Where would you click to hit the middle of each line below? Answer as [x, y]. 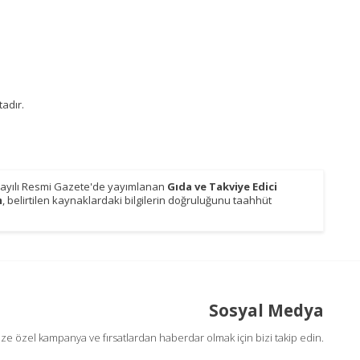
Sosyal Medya [266, 310]
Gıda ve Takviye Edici [222, 186]
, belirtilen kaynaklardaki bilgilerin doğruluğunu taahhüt [137, 200]
